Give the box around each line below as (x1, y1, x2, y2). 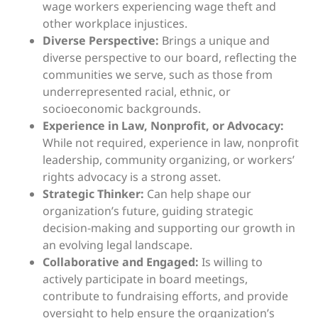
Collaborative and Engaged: (43, 254, 199, 270)
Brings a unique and (159, 33, 270, 49)
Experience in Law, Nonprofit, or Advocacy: (43, 118, 284, 134)
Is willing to (199, 254, 263, 270)
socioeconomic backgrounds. (43, 101, 201, 117)
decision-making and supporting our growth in (43, 220, 295, 236)
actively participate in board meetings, (43, 271, 248, 287)
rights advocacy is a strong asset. (43, 169, 221, 185)
